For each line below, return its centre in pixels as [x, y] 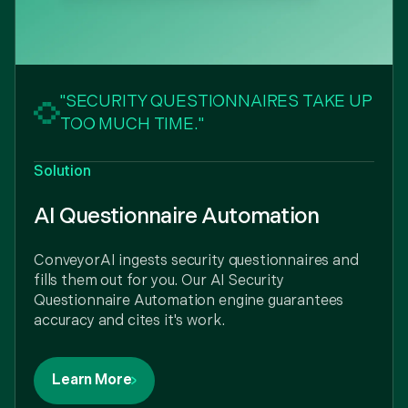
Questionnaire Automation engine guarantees [189, 301]
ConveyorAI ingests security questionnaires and [196, 261]
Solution [62, 172]
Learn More [92, 381]
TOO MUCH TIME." [132, 125]
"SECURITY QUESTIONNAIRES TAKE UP [216, 102]
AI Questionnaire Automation [177, 217]
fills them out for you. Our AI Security [159, 281]
